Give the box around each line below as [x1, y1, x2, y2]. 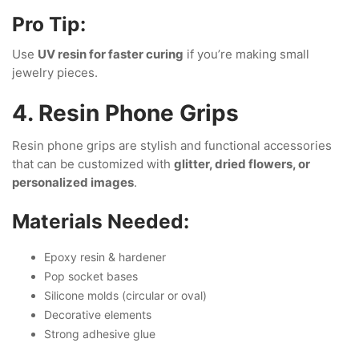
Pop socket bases [44, 268, 138, 283]
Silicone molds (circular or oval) [44, 288, 207, 302]
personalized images [12, 174, 134, 190]
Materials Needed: [12, 208, 189, 233]
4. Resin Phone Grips [12, 99, 239, 127]
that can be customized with [12, 155, 174, 171]
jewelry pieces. [12, 65, 98, 80]
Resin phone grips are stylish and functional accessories [12, 137, 332, 153]
